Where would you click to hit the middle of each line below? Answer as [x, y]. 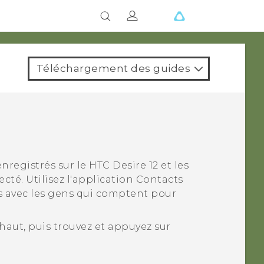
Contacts [159, 180]
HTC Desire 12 [124, 166]
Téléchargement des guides [113, 68]
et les [174, 166]
